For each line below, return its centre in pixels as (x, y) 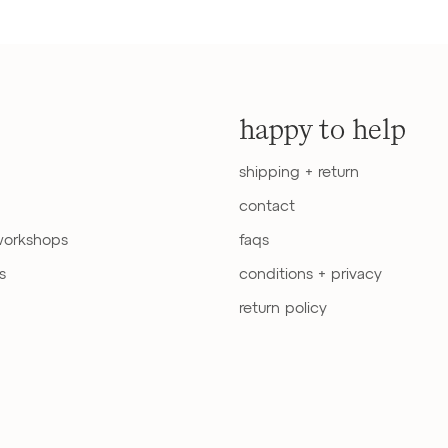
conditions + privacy (310, 274)
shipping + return (298, 172)
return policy (282, 308)
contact (266, 206)
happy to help (322, 129)
